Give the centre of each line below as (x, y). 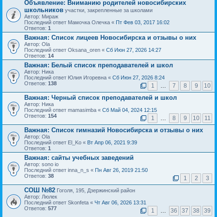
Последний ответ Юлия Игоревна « (68, 78)
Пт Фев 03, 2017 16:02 (143, 23)
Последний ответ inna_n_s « (60, 170)
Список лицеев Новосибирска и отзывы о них (123, 38)
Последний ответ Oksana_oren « (65, 50)
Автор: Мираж (41, 17)
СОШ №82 (40, 190)
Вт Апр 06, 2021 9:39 (112, 143)
